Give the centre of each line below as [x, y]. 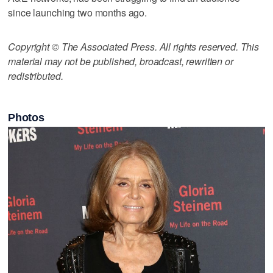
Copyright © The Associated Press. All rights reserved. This [134, 46]
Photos [26, 117]
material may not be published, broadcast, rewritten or [121, 61]
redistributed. [36, 76]
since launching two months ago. [77, 12]
